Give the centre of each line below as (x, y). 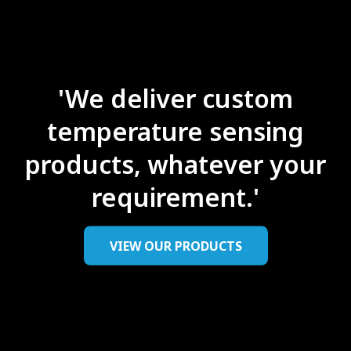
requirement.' (175, 197)
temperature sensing (175, 131)
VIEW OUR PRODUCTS (175, 246)
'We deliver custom (175, 98)
